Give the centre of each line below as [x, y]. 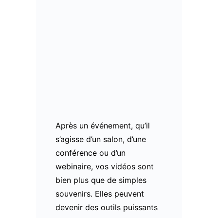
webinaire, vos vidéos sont [105, 166]
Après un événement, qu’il [103, 125]
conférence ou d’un [91, 153]
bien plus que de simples [101, 180]
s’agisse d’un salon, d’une [101, 139]
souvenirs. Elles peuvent [100, 193]
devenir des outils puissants [107, 207]
